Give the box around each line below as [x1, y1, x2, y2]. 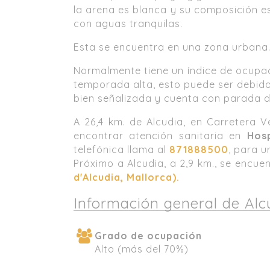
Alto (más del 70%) [95, 242, 189, 255]
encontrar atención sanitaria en [74, 130, 247, 142]
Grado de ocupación [95, 229, 202, 242]
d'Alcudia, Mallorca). [74, 171, 180, 184]
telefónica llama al [74, 143, 169, 156]
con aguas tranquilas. [74, 17, 183, 30]
